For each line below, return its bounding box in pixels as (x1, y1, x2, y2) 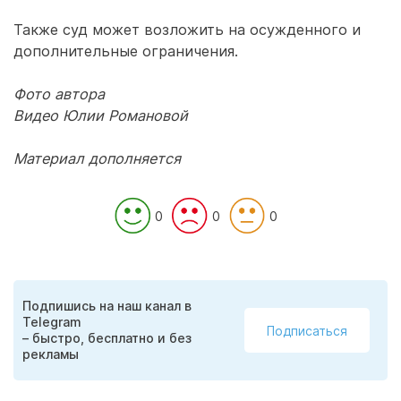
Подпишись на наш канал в (22, 298, 192, 313)
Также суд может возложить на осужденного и (13, 21, 361, 38)
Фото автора (13, 85, 105, 103)
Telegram (22, 314, 81, 329)
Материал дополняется (13, 149, 181, 167)
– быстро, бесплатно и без (22, 330, 192, 346)
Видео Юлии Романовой (13, 107, 188, 124)
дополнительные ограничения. (13, 42, 238, 60)
